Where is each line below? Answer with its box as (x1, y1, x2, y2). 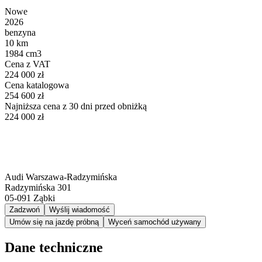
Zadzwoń (9, 205, 40, 214)
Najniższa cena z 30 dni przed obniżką (5, 101, 147, 111)
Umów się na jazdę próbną (9, 217, 99, 226)
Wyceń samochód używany (108, 217, 201, 226)
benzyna (5, 27, 36, 37)
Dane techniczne (5, 239, 103, 255)
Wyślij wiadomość (49, 205, 110, 214)
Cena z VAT (5, 58, 50, 69)
